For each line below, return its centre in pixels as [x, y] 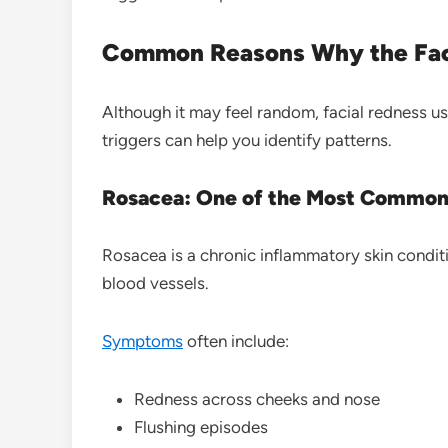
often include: [236, 340]
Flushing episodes [201, 426]
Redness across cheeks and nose [257, 398]
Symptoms [142, 340]
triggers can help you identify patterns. [247, 139]
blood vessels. [155, 282]
